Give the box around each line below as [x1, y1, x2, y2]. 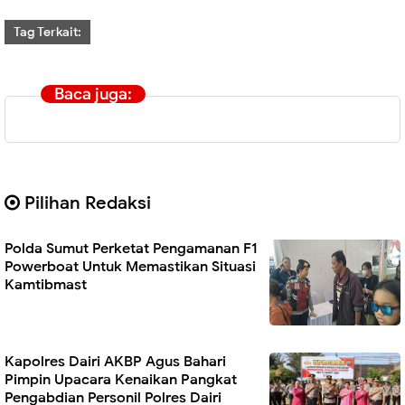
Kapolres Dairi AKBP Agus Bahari [5, 353, 226, 372]
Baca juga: [54, 83, 132, 104]
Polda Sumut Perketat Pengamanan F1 [5, 240, 258, 259]
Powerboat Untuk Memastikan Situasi [5, 258, 256, 277]
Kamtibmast [5, 276, 87, 295]
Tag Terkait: [14, 24, 81, 40]
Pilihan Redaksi [20, 192, 151, 215]
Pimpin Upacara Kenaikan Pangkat [5, 371, 237, 390]
